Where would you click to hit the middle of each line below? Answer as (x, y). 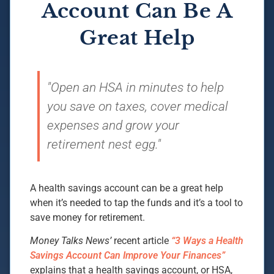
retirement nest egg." (104, 144)
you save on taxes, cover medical (138, 106)
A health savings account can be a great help (127, 188)
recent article (143, 241)
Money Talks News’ (72, 241)
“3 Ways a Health (207, 241)
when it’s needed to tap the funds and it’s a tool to (136, 202)
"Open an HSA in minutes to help (135, 87)
